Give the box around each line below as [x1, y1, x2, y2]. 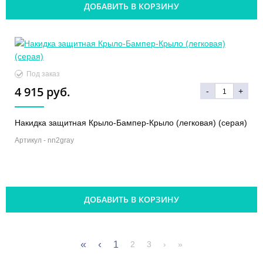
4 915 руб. [15, 84, 70, 100]
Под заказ [26, 70, 60, 79]
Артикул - [15, 136, 48, 145]
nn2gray [48, 136, 74, 145]
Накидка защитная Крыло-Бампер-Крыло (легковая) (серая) [15, 118, 247, 128]
